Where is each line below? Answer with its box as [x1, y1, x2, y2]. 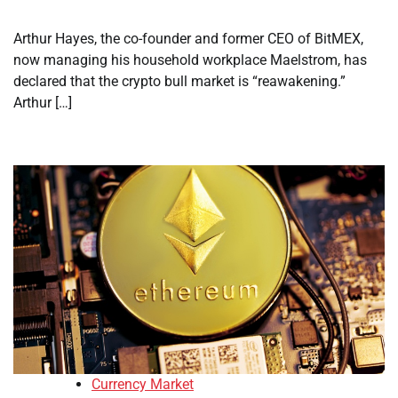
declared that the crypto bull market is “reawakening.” [13, 73, 346, 91]
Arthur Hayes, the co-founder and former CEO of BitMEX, [13, 30, 363, 48]
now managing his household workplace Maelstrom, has [13, 52, 367, 69]
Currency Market [92, 376, 194, 394]
